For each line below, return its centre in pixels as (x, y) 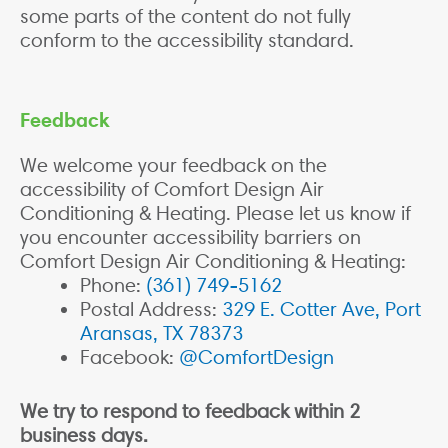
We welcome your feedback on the (173, 165)
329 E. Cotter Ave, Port (321, 309)
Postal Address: (151, 309)
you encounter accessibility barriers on (190, 237)
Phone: (113, 285)
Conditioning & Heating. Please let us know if (215, 213)
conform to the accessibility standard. (187, 40)
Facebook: (129, 357)
